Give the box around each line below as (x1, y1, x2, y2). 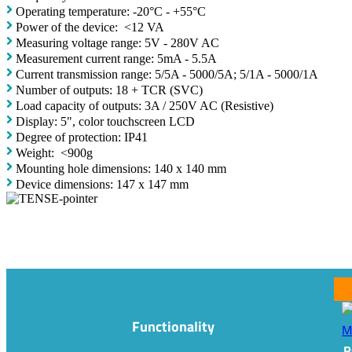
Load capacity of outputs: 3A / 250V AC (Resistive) (16, 99, 273, 113)
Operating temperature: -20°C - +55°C (16, 5, 206, 19)
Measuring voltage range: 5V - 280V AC (16, 36, 219, 50)
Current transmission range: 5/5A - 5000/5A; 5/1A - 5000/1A (16, 68, 318, 82)
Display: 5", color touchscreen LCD (16, 115, 195, 129)
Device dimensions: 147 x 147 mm (16, 178, 189, 192)
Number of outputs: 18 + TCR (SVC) (16, 83, 203, 97)
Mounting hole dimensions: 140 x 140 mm (16, 162, 226, 176)
